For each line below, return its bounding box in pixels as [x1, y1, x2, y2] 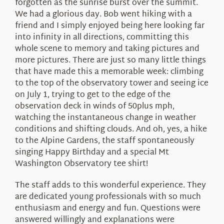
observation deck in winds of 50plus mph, [14, 99, 174, 114]
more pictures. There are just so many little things [14, 53, 206, 68]
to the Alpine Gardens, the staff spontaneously [14, 133, 194, 148]
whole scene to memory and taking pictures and [14, 41, 199, 56]
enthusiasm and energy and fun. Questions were [14, 201, 200, 216]
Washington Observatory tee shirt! [14, 156, 148, 171]
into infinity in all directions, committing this [14, 30, 189, 45]
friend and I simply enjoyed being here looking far [14, 18, 204, 33]
